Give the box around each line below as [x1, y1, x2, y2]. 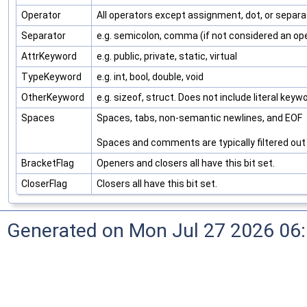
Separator [21, 30, 68, 42]
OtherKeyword [21, 92, 86, 103]
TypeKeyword [21, 71, 84, 83]
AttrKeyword [21, 51, 79, 62]
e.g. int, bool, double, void [97, 71, 204, 83]
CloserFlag [21, 178, 69, 190]
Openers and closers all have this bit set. [97, 158, 275, 169]
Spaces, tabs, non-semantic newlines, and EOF [97, 112, 302, 124]
